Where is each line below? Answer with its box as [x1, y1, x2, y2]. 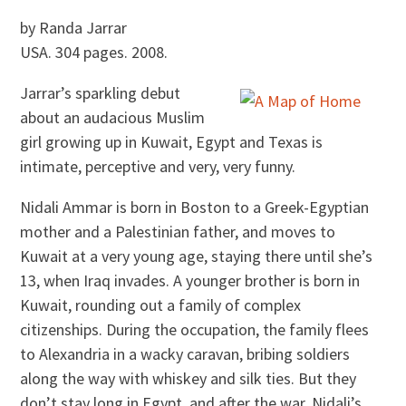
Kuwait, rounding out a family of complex [20, 295, 302, 316]
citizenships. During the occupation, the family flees [20, 319, 370, 341]
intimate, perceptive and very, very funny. [20, 156, 296, 178]
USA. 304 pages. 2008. [20, 42, 169, 63]
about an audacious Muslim [20, 107, 206, 129]
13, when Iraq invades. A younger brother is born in [20, 270, 361, 292]
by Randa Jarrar [20, 17, 128, 39]
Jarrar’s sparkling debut [20, 82, 181, 104]
